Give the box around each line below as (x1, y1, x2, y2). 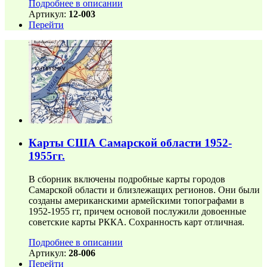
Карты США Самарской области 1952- (29, 136, 232, 150)
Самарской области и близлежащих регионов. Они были (29, 184, 260, 195)
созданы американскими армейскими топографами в (29, 195, 244, 206)
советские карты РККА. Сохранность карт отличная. (29, 216, 244, 227)
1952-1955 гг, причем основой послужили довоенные (29, 206, 246, 216)
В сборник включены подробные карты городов (29, 173, 225, 184)
